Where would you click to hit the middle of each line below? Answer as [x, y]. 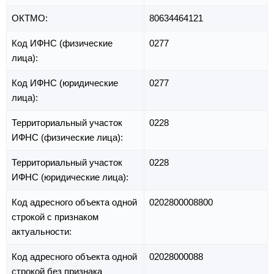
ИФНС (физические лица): [68, 138]
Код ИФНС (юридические [65, 83]
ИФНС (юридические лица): [71, 177]
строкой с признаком [55, 217]
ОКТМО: [31, 18]
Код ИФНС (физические [62, 43]
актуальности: [43, 232]
